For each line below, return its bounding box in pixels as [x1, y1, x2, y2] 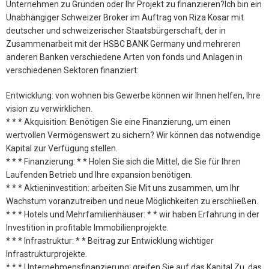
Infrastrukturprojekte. [6, 249, 87, 259]
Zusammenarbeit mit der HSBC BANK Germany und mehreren [6, 38, 241, 49]
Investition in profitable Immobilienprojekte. [6, 222, 169, 232]
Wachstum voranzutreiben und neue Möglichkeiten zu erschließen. [6, 196, 258, 206]
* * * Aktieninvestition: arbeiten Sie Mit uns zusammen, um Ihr [6, 183, 240, 193]
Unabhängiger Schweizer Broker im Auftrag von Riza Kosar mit [6, 12, 244, 22]
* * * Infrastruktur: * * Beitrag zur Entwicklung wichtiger [6, 235, 214, 246]
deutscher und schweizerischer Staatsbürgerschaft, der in [6, 25, 226, 35]
